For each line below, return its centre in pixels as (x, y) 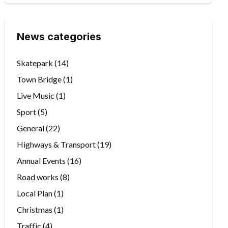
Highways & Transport (56, 145)
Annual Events (41, 161)
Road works (38, 177)
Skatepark (35, 63)
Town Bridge (39, 79)
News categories (59, 37)
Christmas (35, 210)
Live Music (36, 96)
